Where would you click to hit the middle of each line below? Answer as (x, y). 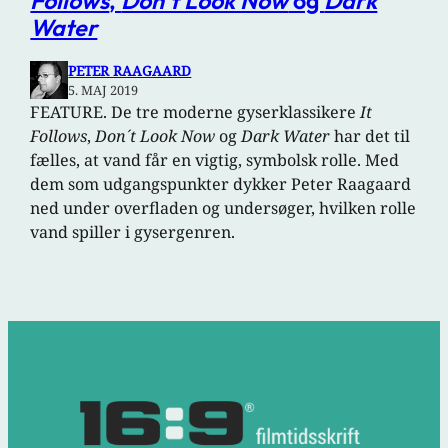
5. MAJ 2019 (103, 89)
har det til (370, 135)
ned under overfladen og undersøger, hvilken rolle (223, 207)
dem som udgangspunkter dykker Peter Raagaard (221, 183)
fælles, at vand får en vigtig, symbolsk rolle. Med (215, 159)
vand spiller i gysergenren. (133, 231)
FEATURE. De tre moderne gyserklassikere (195, 111)
